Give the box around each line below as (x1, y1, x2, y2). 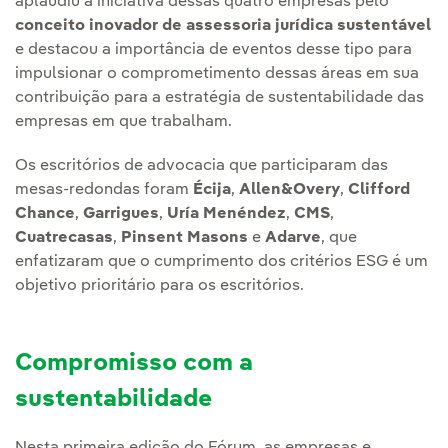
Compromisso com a (15, 352, 253, 377)
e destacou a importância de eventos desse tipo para (15, 42, 412, 59)
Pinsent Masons (121, 230, 248, 247)
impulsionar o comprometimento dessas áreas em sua (15, 66, 419, 83)
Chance (15, 206, 75, 223)
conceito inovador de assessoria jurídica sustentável (15, 18, 431, 35)
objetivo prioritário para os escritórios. (15, 278, 304, 295)
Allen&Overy (239, 182, 340, 199)
